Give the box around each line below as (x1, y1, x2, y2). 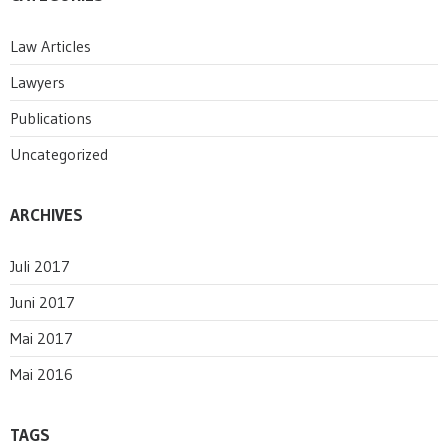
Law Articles (10, 36, 91, 56)
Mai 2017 (10, 328, 73, 348)
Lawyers (10, 72, 65, 92)
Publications (10, 108, 92, 128)
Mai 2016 (10, 364, 73, 384)
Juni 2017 (10, 292, 75, 312)
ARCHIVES (10, 204, 83, 225)
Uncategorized (10, 144, 108, 164)
